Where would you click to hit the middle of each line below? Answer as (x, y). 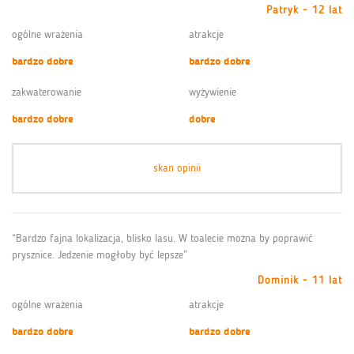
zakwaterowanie (47, 92)
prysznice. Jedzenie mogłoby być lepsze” (100, 254)
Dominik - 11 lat (300, 280)
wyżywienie (213, 92)
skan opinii (177, 168)
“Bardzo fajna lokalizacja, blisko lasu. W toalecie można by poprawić (162, 238)
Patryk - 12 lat (304, 9)
